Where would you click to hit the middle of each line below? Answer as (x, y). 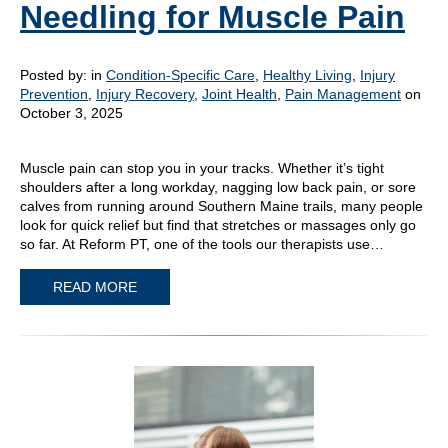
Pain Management (343, 94)
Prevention (54, 94)
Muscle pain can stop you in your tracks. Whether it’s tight (202, 168)
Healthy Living (307, 75)
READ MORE (95, 286)
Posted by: (55, 75)
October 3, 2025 (71, 113)
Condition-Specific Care (180, 75)
